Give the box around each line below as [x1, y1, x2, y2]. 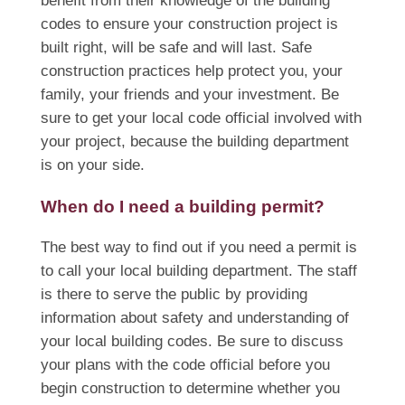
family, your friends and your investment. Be [40, 86, 339, 104]
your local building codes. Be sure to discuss [40, 333, 344, 351]
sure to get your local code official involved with [40, 109, 362, 127]
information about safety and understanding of [40, 309, 349, 327]
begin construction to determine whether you [40, 380, 340, 398]
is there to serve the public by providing [40, 286, 307, 304]
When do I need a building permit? [40, 197, 325, 217]
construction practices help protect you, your [40, 62, 343, 80]
